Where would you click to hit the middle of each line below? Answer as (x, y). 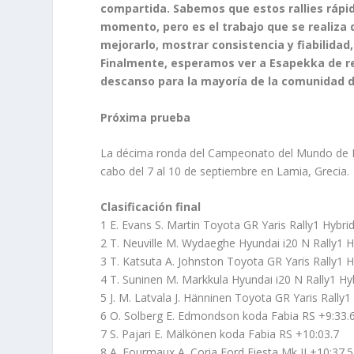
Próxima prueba (146, 117)
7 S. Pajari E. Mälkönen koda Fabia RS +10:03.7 (220, 334)
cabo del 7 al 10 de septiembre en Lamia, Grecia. (225, 171)
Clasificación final (151, 207)
